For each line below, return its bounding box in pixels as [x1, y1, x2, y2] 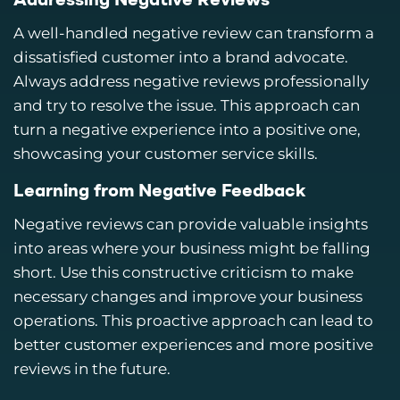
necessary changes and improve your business [13, 287, 362, 306]
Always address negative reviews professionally [13, 72, 369, 90]
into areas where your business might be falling [13, 239, 371, 258]
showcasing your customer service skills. [13, 145, 318, 162]
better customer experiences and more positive [13, 336, 373, 354]
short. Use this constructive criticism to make [13, 263, 354, 282]
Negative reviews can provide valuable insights [13, 215, 368, 234]
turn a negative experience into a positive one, [13, 121, 361, 138]
